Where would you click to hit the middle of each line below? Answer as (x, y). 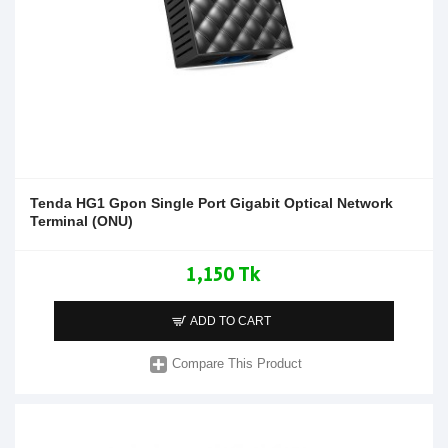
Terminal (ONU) (81, 220)
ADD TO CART (231, 320)
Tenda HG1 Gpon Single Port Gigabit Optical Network (211, 202)
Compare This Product (237, 364)
